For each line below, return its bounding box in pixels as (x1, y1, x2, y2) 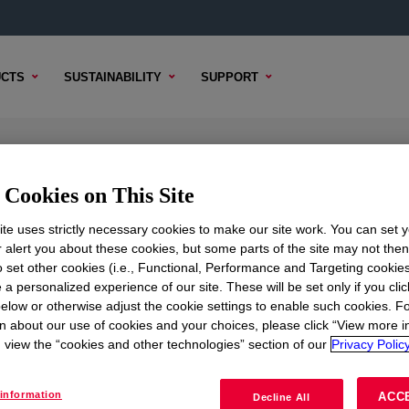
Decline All (253, 391, 310, 403)
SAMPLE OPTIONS (48, 260, 160, 274)
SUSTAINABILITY (64, 69, 162, 84)
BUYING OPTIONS (181, 260, 288, 274)
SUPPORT (201, 69, 258, 84)
